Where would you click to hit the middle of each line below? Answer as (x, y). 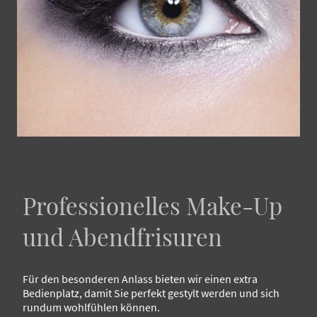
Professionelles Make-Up (152, 206)
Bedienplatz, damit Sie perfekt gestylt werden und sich (151, 293)
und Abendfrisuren (122, 237)
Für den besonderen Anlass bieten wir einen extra (140, 278)
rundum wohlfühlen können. (91, 307)
